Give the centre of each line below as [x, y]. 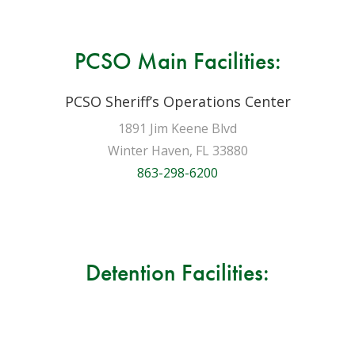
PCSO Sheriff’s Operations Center [177, 101]
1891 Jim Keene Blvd [177, 128]
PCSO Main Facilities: [177, 61]
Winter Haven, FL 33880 [177, 151]
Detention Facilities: [177, 273]
